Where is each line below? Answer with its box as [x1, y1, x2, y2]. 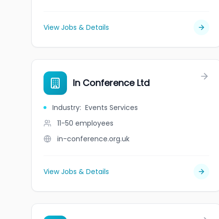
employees [75, 118, 113, 128]
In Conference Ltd [73, 77, 150, 89]
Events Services [85, 103, 138, 112]
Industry [52, 103, 80, 112]
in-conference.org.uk [57, 134, 130, 144]
